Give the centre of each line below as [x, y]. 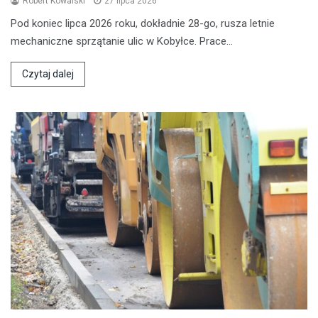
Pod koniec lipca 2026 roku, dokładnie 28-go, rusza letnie [143, 23]
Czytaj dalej [48, 73]
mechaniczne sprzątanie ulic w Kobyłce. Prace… [122, 41]
